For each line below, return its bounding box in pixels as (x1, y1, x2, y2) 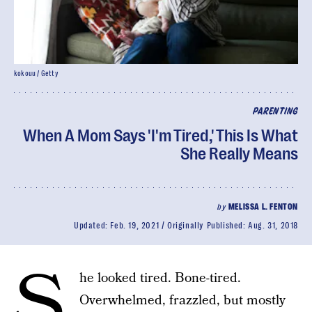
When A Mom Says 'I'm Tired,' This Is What (23, 126, 298, 146)
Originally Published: (166, 221, 249, 231)
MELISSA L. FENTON (228, 202, 298, 212)
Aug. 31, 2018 (248, 221, 298, 231)
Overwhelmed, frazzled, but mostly (79, 291, 286, 310)
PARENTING (252, 107, 298, 116)
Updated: (73, 221, 111, 231)
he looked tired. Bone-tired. (79, 269, 241, 288)
